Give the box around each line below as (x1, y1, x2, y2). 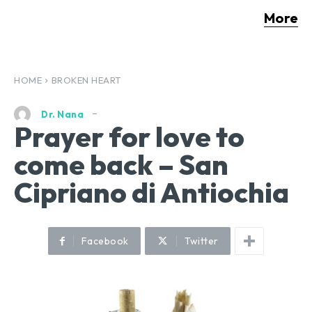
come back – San (14, 147, 228, 182)
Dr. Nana (41, 108, 84, 120)
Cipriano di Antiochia (14, 175, 289, 210)
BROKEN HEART (51, 74, 121, 86)
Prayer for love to (14, 119, 244, 155)
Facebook (81, 235, 129, 248)
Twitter (185, 235, 219, 248)
